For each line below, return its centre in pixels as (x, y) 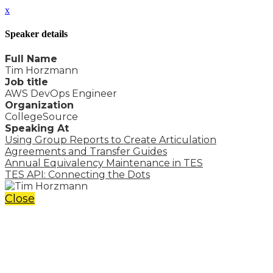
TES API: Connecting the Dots (77, 174)
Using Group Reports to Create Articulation (111, 140)
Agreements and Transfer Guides (86, 151)
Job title (27, 82)
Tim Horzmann (41, 70)
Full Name (31, 58)
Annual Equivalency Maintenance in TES (104, 163)
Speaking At (37, 128)
